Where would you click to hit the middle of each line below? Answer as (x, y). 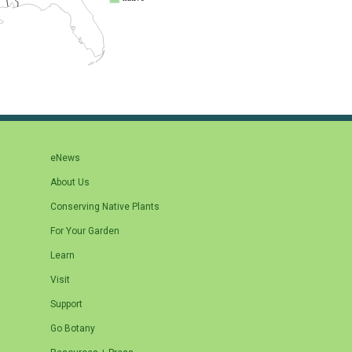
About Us (70, 183)
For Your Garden (85, 231)
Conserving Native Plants (105, 207)
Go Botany (73, 329)
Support (66, 304)
